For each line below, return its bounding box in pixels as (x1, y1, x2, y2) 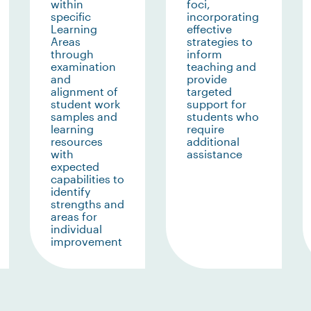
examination (50, 60, 116, 73)
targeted (187, 85, 232, 98)
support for (187, 97, 246, 110)
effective (187, 22, 232, 35)
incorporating (187, 10, 259, 23)
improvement (50, 235, 122, 248)
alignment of (50, 85, 118, 98)
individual (50, 222, 102, 235)
